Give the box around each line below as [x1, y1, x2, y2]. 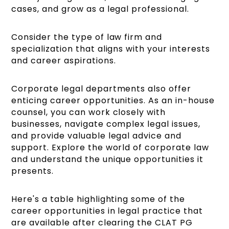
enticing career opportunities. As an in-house [11, 94, 215, 106]
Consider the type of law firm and [11, 31, 163, 43]
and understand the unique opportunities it [11, 153, 203, 165]
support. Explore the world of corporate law [11, 141, 209, 153]
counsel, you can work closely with [11, 106, 166, 118]
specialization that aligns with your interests [11, 42, 210, 55]
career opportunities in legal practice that [11, 204, 203, 217]
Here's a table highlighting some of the [11, 193, 185, 205]
